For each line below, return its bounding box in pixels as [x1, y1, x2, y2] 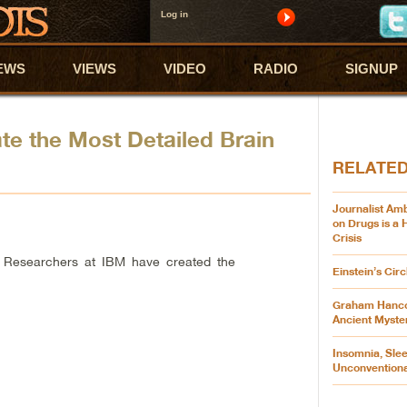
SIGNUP [345, 61, 399, 76]
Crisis [332, 231, 362, 244]
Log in [160, 9, 188, 19]
